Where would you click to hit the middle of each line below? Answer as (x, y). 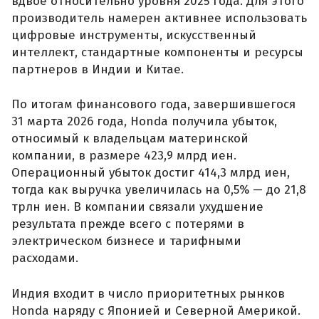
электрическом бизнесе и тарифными (126, 241)
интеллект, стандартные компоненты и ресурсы (157, 52)
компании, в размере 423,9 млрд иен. (124, 156)
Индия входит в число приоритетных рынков (148, 293)
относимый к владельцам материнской (130, 139)
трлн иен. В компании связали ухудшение (137, 207)
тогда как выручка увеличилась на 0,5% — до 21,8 (159, 190)
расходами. (45, 258)
